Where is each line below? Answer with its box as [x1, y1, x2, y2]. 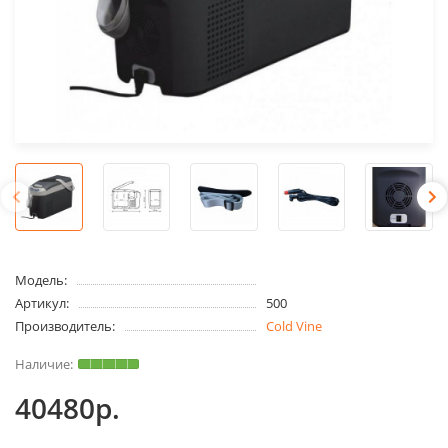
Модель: [15, 270, 67, 289]
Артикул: [15, 293, 69, 312]
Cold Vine [265, 316, 322, 335]
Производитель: [15, 316, 115, 335]
